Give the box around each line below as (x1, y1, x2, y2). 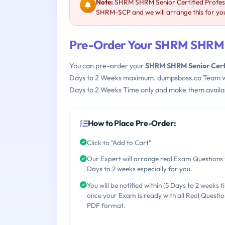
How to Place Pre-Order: (87, 118, 176, 129)
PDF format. (87, 201, 126, 210)
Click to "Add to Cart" (87, 138, 151, 147)
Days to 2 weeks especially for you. (87, 164, 192, 174)
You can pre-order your (69, 61, 145, 71)
